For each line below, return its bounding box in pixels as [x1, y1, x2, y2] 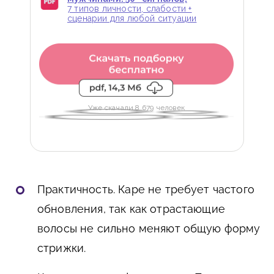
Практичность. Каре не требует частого [37, 182, 254, 196]
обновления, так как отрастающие [37, 202, 225, 215]
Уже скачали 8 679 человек [88, 103, 185, 112]
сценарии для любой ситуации [67, 13, 197, 24]
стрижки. [37, 241, 86, 254]
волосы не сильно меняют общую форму [37, 221, 261, 235]
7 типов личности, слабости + [67, 4, 192, 14]
